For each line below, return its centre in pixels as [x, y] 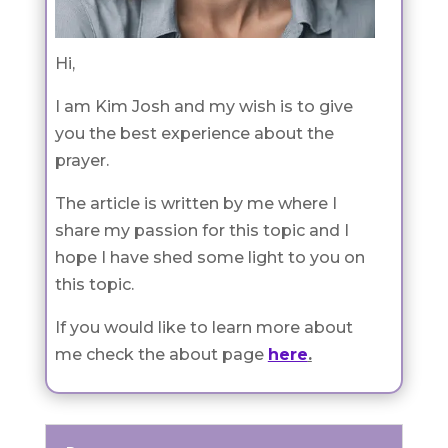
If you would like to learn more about [203, 328]
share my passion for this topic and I [201, 231]
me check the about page [161, 355]
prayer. [81, 161]
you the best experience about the [194, 134]
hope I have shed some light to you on [209, 258]
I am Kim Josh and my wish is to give [203, 107]
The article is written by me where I [195, 204]
